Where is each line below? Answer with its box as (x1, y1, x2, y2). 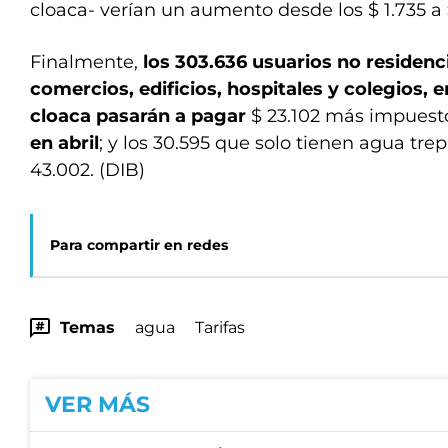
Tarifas (195, 318, 245, 338)
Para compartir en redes (50, 236, 228, 255)
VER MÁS (45, 391, 150, 419)
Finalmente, (30, 51, 143, 74)
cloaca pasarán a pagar (30, 105, 251, 128)
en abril (30, 132, 99, 155)
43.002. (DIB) (30, 159, 145, 182)
